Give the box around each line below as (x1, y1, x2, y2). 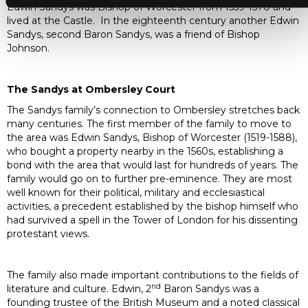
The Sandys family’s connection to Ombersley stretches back (7, 103, 300, 116)
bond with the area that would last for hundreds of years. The (7, 158, 298, 171)
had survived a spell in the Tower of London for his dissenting (7, 213, 298, 226)
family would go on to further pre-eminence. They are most (7, 172, 292, 185)
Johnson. (7, 41, 49, 54)
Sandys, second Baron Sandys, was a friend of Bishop (7, 27, 260, 41)
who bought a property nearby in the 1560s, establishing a (7, 144, 283, 157)
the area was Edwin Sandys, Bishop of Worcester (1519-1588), (7, 131, 297, 144)
